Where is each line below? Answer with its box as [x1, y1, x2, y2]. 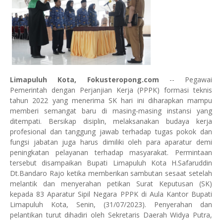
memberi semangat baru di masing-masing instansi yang [10, 106, 212, 115]
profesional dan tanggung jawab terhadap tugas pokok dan [10, 127, 212, 136]
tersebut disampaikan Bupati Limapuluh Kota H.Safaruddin [10, 158, 212, 167]
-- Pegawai [159, 75, 212, 84]
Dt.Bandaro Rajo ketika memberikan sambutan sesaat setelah [10, 168, 212, 178]
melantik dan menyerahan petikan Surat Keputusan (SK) [10, 179, 212, 188]
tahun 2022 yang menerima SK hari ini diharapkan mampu [10, 96, 212, 105]
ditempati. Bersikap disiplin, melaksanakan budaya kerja [10, 116, 212, 126]
